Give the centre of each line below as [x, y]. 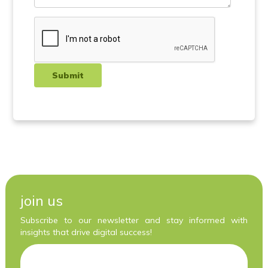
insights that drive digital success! [86, 232]
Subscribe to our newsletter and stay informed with [134, 220]
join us [41, 200]
